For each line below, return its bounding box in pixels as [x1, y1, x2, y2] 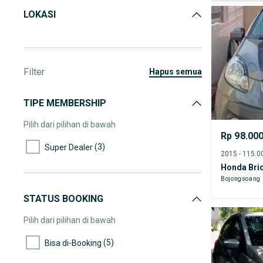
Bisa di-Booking [45, 238, 102, 248]
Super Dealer [45, 142, 93, 152]
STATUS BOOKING [23, 193, 103, 204]
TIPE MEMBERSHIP [23, 97, 106, 109]
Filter [23, 66, 45, 77]
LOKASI [23, 9, 56, 20]
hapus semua [155, 67, 202, 76]
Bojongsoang [221, 175, 261, 182]
